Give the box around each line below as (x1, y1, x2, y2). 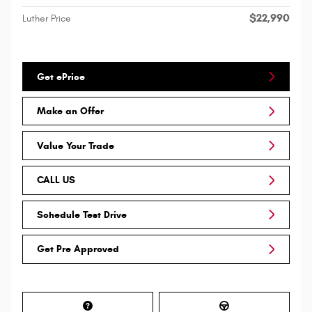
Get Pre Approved (37, 243, 119, 256)
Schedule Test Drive (37, 208, 127, 221)
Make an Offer (37, 105, 104, 118)
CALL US (37, 174, 75, 187)
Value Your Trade (37, 139, 114, 152)
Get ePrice (37, 70, 85, 83)
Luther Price (22, 13, 71, 25)
